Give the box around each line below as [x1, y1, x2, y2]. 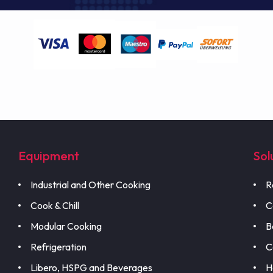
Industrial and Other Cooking [30, 179, 151, 191]
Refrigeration [30, 241, 87, 253]
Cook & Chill [30, 199, 79, 212]
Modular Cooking [30, 220, 102, 233]
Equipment [18, 148, 79, 164]
